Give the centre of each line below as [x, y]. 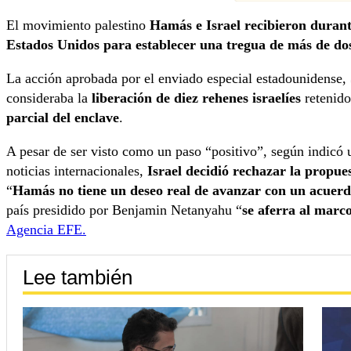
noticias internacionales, [77, 171]
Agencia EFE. [46, 230]
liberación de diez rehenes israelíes [196, 98]
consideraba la [49, 98]
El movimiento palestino [78, 25]
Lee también [78, 277]
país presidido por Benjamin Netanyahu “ [124, 210]
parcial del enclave [63, 118]
